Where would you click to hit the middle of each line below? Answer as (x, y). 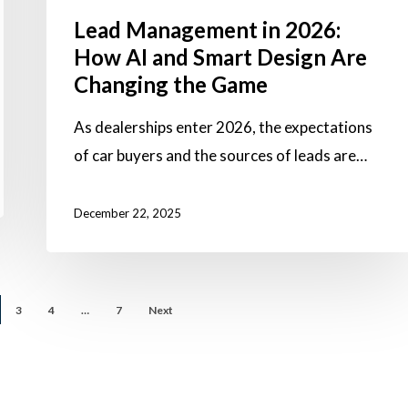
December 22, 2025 (127, 214)
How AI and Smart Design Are (220, 57)
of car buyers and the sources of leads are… (220, 156)
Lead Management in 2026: (207, 30)
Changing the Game (171, 85)
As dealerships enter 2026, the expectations (223, 127)
